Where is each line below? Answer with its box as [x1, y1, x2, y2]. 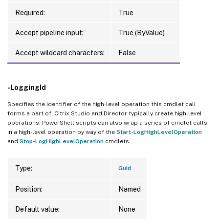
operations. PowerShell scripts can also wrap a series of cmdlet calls [7, 119, 207, 126]
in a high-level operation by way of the [7, 128, 116, 135]
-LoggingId [7, 83, 46, 91]
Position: [15, 185, 43, 193]
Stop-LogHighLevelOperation [20, 137, 104, 145]
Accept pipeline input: [15, 28, 84, 37]
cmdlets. [104, 137, 131, 145]
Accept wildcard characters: [15, 48, 105, 57]
